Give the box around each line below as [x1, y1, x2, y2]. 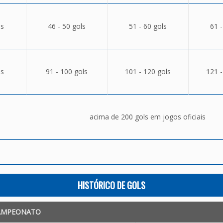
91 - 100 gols [45, 67, 88, 76]
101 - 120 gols [124, 67, 171, 76]
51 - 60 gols [128, 21, 167, 31]
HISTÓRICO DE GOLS [78, 179, 145, 192]
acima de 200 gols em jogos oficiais [89, 112, 206, 121]
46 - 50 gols [47, 21, 86, 31]
